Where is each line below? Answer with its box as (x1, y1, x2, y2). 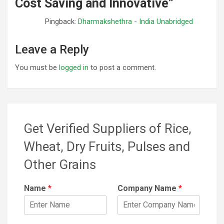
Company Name (117, 183, 178, 193)
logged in (59, 62, 88, 72)
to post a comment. (88, 62, 156, 72)
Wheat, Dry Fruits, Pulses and (23, 138, 190, 154)
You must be (15, 62, 59, 72)
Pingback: (45, 16, 78, 26)
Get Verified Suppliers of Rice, (23, 120, 191, 136)
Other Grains (23, 156, 96, 172)
